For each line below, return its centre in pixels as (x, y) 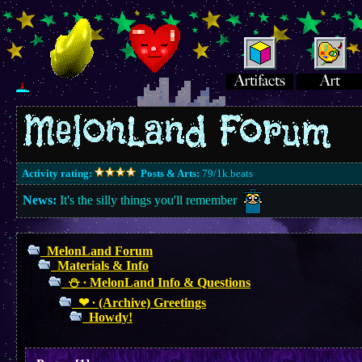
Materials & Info (103, 265)
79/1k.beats (226, 173)
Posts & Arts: (170, 173)
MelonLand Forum (100, 251)
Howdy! (111, 317)
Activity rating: (57, 173)
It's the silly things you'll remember (149, 200)
